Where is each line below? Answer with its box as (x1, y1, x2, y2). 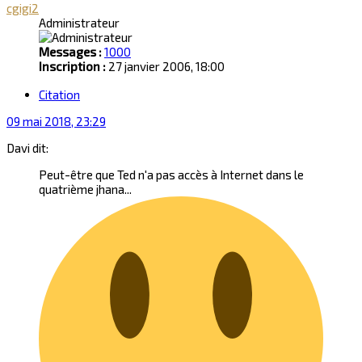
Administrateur (39, 15, 120, 30)
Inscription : (39, 58, 106, 74)
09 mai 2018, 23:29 (6, 114, 106, 129)
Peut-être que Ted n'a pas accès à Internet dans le (39, 167, 304, 183)
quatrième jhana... (39, 182, 132, 197)
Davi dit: (6, 141, 48, 156)
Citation (39, 87, 80, 103)
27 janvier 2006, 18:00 (106, 58, 225, 74)
